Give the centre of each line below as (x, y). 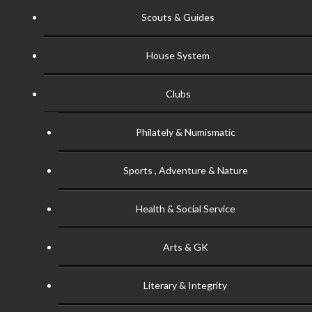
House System (178, 55)
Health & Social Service (185, 208)
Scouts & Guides (178, 17)
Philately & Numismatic (185, 132)
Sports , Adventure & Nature (185, 170)
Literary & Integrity (185, 285)
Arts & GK (185, 247)
